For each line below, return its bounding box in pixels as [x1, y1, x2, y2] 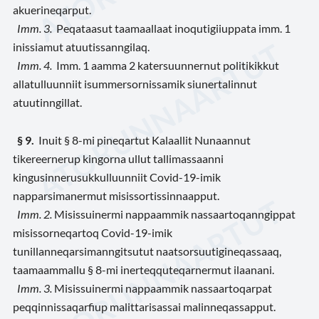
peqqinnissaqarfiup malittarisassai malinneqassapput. [13, 299, 276, 313]
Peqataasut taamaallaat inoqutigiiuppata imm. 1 [52, 21, 291, 35]
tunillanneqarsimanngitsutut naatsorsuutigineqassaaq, [13, 244, 281, 258]
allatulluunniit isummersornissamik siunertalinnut [13, 77, 257, 91]
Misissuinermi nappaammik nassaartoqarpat [52, 281, 272, 295]
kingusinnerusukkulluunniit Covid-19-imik [13, 169, 221, 184]
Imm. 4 [17, 58, 50, 73]
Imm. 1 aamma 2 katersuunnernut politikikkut [54, 58, 279, 73]
